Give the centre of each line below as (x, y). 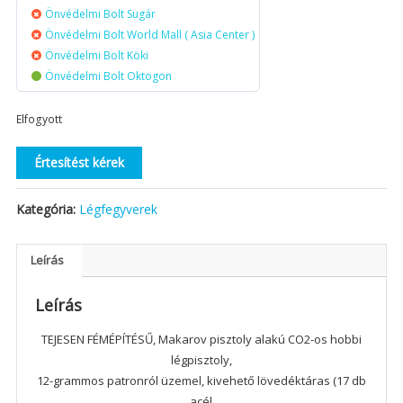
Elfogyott (39, 119)
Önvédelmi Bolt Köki (96, 55)
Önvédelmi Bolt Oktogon (108, 76)
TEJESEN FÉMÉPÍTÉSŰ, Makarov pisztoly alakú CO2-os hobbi (201, 339)
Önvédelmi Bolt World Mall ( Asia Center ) (149, 34)
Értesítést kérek (79, 162)
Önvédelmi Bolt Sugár (100, 13)
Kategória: (47, 209)
